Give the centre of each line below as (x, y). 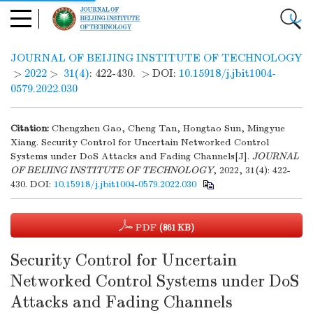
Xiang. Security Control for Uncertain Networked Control (140, 142)
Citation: (30, 128)
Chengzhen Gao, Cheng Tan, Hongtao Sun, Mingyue (168, 128)
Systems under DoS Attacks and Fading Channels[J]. (131, 156)
